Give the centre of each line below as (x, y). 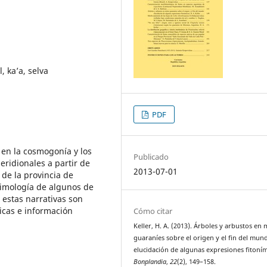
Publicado (151, 156)
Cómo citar (153, 211)
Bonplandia (150, 261)
